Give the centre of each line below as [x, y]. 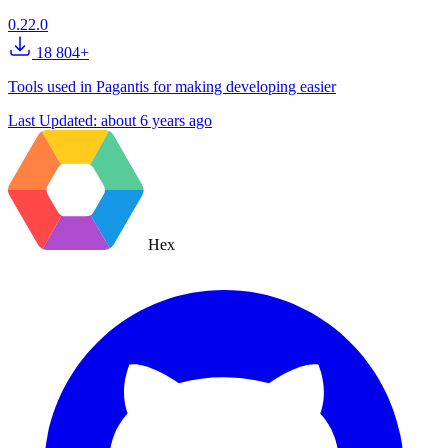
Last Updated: [54, 121]
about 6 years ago [156, 121]
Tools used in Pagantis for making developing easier [172, 87]
